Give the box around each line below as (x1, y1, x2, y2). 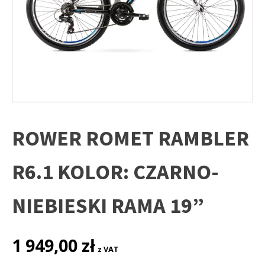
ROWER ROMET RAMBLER (12, 125, 249, 152)
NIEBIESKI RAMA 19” (12, 192, 204, 219)
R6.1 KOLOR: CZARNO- (12, 159, 219, 186)
